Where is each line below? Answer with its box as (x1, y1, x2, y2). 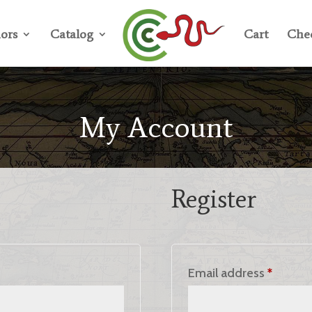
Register (171, 183, 256, 214)
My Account (79, 109, 233, 146)
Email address (187, 265, 267, 281)
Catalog (49, 26, 93, 42)
